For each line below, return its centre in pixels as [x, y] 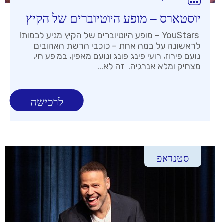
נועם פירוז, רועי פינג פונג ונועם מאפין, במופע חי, [117, 56]
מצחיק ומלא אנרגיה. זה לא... [149, 67]
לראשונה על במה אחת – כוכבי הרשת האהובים [117, 46]
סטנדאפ [173, 158]
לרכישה [47, 102]
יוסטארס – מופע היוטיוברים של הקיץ [113, 19]
